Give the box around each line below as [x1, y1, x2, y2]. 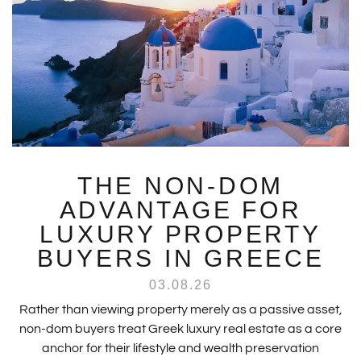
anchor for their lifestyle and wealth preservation [42, 342, 319, 355]
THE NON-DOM [77, 172, 284, 200]
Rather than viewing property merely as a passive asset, [19, 303, 342, 317]
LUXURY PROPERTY [39, 221, 322, 248]
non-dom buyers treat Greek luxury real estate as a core [19, 322, 342, 336]
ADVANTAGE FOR [59, 197, 302, 224]
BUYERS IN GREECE [36, 245, 325, 272]
